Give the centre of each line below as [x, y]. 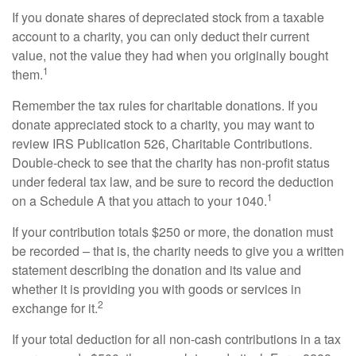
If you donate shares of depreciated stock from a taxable [168, 17]
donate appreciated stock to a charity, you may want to [163, 125]
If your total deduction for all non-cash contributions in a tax [176, 339]
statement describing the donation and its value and [157, 270]
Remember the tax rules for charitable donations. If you [165, 106]
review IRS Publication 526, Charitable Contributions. [162, 144]
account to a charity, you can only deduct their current [161, 37]
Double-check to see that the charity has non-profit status [171, 163]
